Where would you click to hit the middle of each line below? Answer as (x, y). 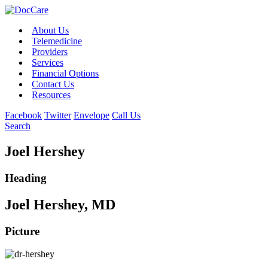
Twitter (58, 115)
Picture (22, 231)
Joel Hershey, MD (60, 204)
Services (48, 63)
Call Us (126, 115)
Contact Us (53, 84)
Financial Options (65, 73)
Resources (51, 95)
